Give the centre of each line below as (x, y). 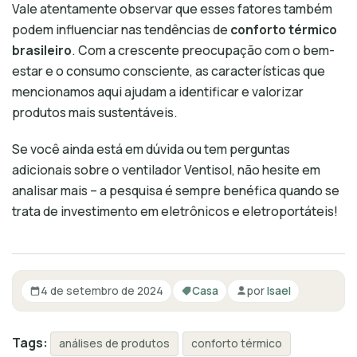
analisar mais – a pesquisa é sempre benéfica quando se (176, 190)
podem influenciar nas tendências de (121, 29)
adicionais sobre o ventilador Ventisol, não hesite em (166, 170)
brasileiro (42, 50)
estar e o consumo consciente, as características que (169, 71)
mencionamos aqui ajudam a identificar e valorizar (158, 92)
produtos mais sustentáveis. (95, 112)
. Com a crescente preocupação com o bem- (203, 50)
